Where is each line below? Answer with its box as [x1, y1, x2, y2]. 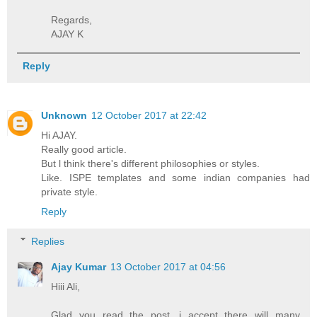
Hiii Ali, [51, 280, 81, 292]
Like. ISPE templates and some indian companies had [41, 171, 310, 183]
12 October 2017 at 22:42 [91, 109, 207, 121]
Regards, [51, 13, 93, 25]
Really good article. [41, 143, 127, 155]
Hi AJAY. [41, 129, 77, 141]
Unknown [41, 109, 87, 121]
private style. [41, 185, 98, 197]
